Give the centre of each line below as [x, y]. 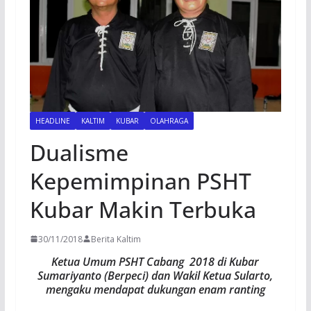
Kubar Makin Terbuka [143, 209]
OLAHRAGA [169, 120]
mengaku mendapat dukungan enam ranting [155, 289]
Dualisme [79, 152]
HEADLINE [52, 120]
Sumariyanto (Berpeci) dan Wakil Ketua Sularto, [155, 275]
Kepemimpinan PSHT [140, 180]
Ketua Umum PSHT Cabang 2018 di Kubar [155, 261]
